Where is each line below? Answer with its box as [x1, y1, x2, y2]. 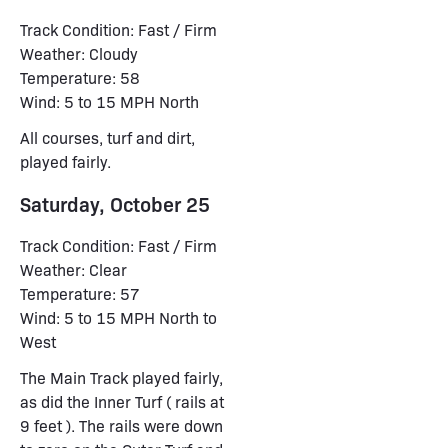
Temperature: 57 [20, 283, 140, 304]
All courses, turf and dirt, [20, 127, 195, 148]
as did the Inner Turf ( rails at [20, 391, 224, 412]
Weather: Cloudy [20, 43, 138, 64]
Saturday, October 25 [20, 190, 210, 217]
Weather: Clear [20, 259, 127, 280]
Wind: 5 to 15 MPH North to [20, 307, 217, 328]
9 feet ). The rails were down [20, 415, 223, 436]
